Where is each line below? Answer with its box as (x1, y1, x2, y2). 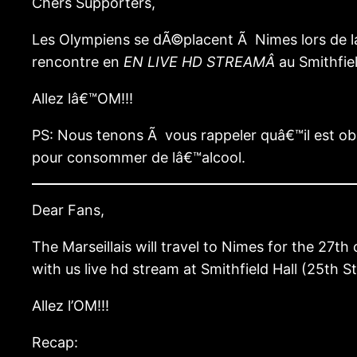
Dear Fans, (32, 202, 104, 219)
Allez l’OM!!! (32, 297, 109, 315)
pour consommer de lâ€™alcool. (32, 149, 245, 167)
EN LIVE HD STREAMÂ (124, 53, 279, 71)
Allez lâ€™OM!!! (32, 90, 133, 108)
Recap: (32, 334, 78, 351)
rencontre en (32, 53, 124, 71)
